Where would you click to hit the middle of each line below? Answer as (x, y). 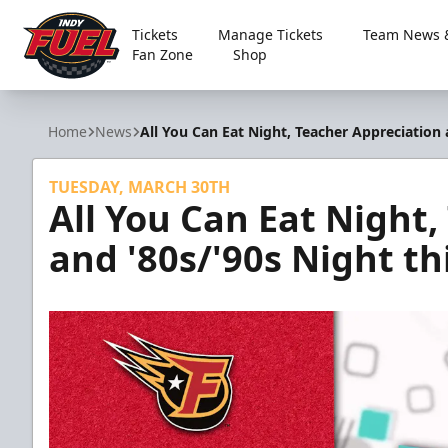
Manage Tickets (270, 34)
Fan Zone (162, 54)
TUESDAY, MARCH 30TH (139, 187)
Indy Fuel (53, 93)
